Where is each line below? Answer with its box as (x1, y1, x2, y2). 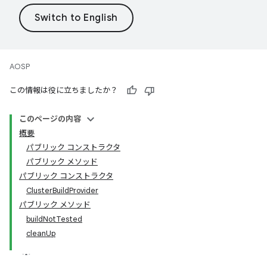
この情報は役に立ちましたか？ (10, 85, 118, 95)
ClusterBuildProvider (26, 185, 98, 195)
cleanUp (26, 228, 55, 238)
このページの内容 (19, 114, 81, 124)
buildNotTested (26, 214, 82, 224)
